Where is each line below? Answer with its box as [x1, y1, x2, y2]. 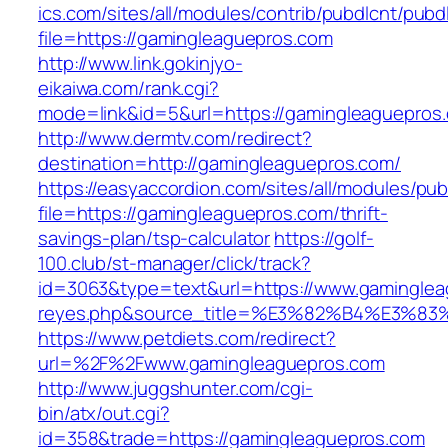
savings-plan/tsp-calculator [38, 225, 271, 252]
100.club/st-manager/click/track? [38, 250, 311, 277]
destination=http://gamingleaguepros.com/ [38, 150, 401, 177]
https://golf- [274, 225, 374, 252]
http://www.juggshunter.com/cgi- [38, 375, 313, 402]
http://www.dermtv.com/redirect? [38, 125, 312, 152]
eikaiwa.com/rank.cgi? [38, 75, 219, 102]
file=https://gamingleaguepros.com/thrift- [38, 200, 388, 227]
